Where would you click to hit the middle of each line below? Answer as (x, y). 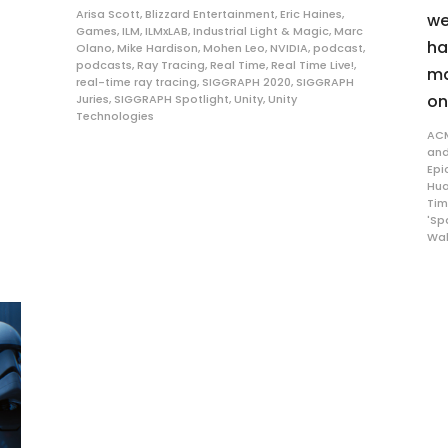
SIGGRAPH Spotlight (171, 98)
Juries (92, 98)
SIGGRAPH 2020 (246, 81)
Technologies (114, 115)
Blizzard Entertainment (209, 13)
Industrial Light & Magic (260, 30)
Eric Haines (310, 13)
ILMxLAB (166, 30)
